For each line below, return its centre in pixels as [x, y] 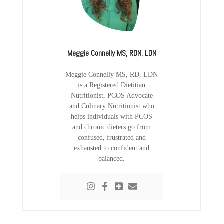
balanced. [112, 158]
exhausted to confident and [112, 148]
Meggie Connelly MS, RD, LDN [112, 74]
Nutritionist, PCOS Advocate [112, 95]
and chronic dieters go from [112, 127]
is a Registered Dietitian [112, 85]
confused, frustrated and [112, 137]
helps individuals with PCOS [112, 116]
